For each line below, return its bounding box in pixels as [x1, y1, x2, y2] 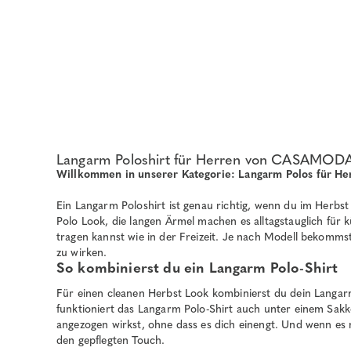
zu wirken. [56, 245, 107, 259]
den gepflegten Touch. [56, 334, 165, 348]
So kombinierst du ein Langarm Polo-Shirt [56, 259, 338, 277]
